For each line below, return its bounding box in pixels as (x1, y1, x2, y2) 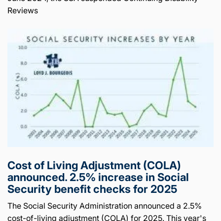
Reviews (7, 5, 38, 16)
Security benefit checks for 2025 (7, 183, 177, 196)
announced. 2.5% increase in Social (7, 171, 189, 184)
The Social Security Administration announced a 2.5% (7, 201, 202, 211)
